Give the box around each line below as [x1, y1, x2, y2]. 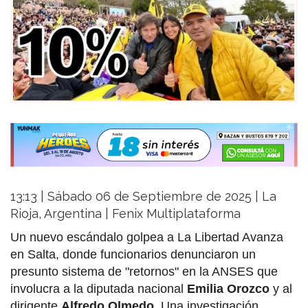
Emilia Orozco [187, 281, 269, 296]
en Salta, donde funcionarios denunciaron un [10, 247, 256, 261]
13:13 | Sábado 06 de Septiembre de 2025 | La [10, 188, 276, 203]
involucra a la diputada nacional [10, 281, 187, 296]
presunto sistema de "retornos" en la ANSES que [10, 264, 278, 278]
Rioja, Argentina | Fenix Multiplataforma [10, 206, 241, 221]
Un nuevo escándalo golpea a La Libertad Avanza [10, 230, 283, 244]
